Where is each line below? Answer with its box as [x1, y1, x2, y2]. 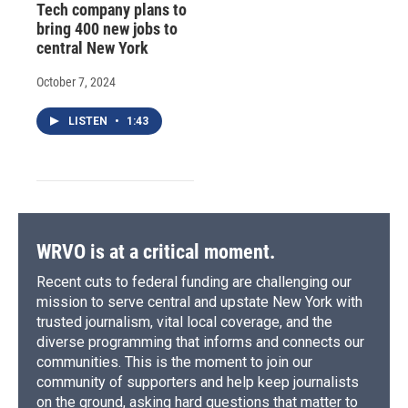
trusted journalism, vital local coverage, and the [36, 312, 332, 331]
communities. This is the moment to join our [36, 352, 312, 371]
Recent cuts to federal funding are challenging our [36, 272, 352, 291]
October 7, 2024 [36, 74, 116, 89]
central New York [36, 37, 148, 57]
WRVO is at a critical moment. [36, 240, 275, 263]
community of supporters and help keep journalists [36, 372, 359, 391]
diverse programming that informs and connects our [36, 332, 364, 351]
